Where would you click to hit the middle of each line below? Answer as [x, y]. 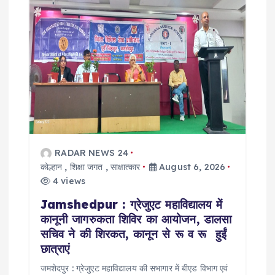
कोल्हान [51, 167]
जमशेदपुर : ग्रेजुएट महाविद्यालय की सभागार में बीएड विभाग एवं [134, 268]
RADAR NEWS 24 [92, 153]
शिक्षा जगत [86, 167]
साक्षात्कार [125, 167]
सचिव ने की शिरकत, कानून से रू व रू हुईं [133, 234]
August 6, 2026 [191, 167]
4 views [68, 181]
